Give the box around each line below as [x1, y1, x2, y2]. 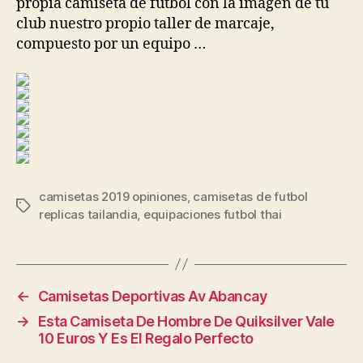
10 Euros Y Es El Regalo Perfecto [37, 329, 254, 347]
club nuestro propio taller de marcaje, [16, 15, 275, 33]
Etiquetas [15, 198, 70, 214]
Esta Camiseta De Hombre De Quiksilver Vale [37, 312, 335, 330]
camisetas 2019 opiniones [39, 188, 187, 204]
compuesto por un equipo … [16, 35, 206, 53]
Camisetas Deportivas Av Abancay [37, 287, 267, 305]
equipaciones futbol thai [143, 206, 282, 222]
